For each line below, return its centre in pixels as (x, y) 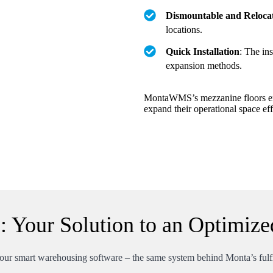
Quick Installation (203, 51)
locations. (185, 29)
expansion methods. (205, 65)
